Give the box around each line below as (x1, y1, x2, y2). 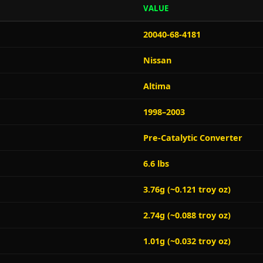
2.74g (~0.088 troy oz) (143, 210, 231, 221)
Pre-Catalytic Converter (143, 132, 242, 143)
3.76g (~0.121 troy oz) (143, 184, 231, 195)
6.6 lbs (143, 158, 169, 169)
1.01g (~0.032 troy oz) (143, 235, 231, 247)
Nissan (143, 55, 171, 66)
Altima (143, 80, 171, 92)
